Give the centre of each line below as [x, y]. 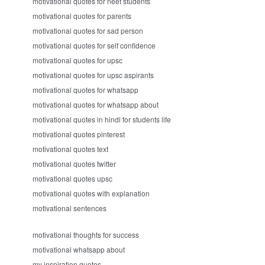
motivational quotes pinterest [79, 134]
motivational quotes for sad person [88, 30]
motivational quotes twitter [74, 164]
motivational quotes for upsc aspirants [93, 75]
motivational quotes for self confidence [94, 45]
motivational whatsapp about [79, 249]
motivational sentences [70, 208]
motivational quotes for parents [82, 16]
